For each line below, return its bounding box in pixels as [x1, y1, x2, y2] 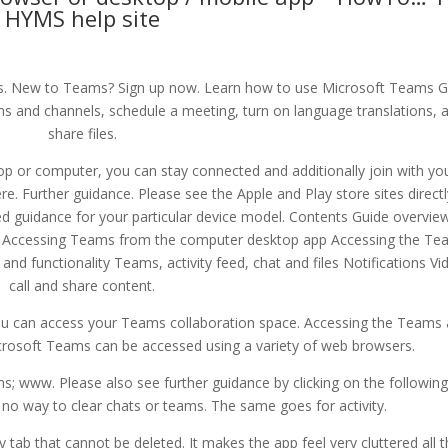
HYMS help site [4, 3, 160, 34]
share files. [47, 124, 117, 144]
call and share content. [9, 276, 156, 296]
